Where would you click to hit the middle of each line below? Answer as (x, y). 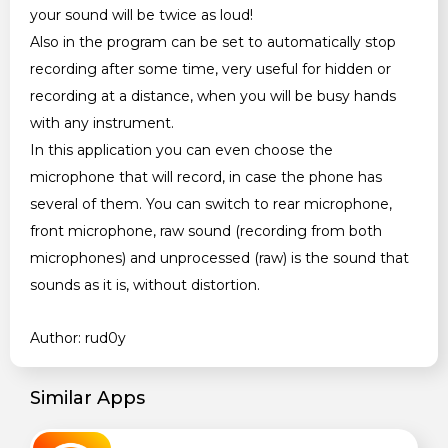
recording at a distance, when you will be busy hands (213, 96)
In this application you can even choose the (181, 150)
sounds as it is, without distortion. (145, 285)
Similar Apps (87, 398)
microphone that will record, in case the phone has (206, 177)
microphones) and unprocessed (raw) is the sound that (219, 258)
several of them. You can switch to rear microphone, (211, 204)
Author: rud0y (78, 338)
